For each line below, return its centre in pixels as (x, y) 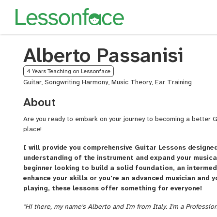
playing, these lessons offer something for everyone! (113, 188)
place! (32, 129)
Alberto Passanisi (103, 55)
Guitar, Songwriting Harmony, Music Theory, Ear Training (108, 82)
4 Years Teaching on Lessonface (69, 71)
